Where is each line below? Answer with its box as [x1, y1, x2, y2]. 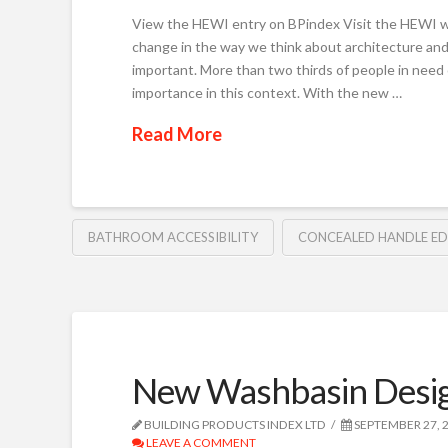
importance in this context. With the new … [132, 83, 402, 101]
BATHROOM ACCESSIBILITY [88, 229, 258, 246]
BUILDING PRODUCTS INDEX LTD [142, 417, 326, 433]
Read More [132, 122, 222, 145]
